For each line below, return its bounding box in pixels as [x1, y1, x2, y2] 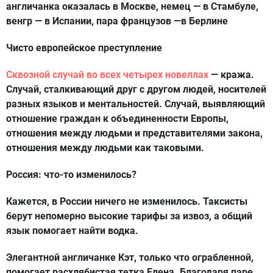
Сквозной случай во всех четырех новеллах [6, 69, 208, 80]
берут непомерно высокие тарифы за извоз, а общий [6, 210, 252, 222]
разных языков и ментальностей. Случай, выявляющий [6, 98, 265, 110]
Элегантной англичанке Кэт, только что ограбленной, [6, 252, 253, 263]
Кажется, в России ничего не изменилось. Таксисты [6, 196, 247, 207]
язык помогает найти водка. [6, 225, 138, 236]
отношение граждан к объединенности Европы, [6, 113, 229, 124]
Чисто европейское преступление [6, 42, 162, 54]
